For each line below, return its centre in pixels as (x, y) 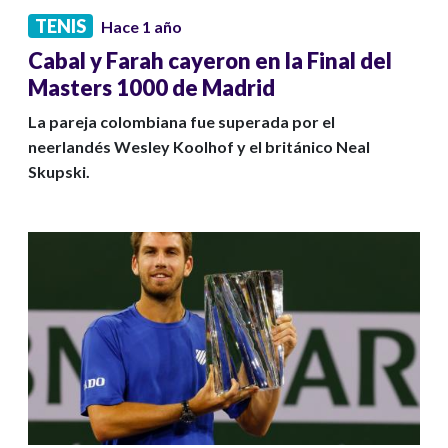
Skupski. (59, 172)
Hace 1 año (141, 27)
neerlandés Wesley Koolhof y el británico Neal (199, 147)
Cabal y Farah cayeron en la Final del (210, 61)
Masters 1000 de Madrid (151, 88)
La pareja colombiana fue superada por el (181, 122)
